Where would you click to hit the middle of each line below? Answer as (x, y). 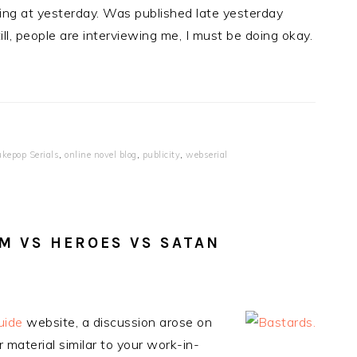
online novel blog (101, 155)
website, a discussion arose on (117, 322)
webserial (207, 155)
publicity (161, 155)
